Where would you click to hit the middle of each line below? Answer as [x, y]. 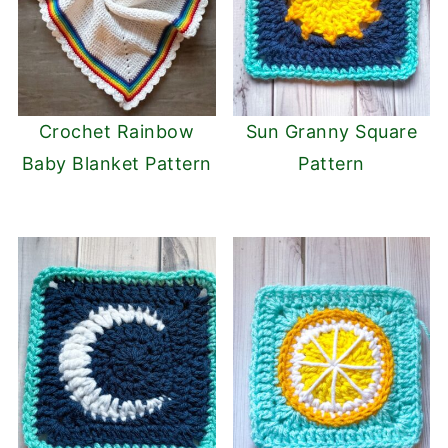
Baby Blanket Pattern [116, 164]
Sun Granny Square [331, 132]
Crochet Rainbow [116, 132]
